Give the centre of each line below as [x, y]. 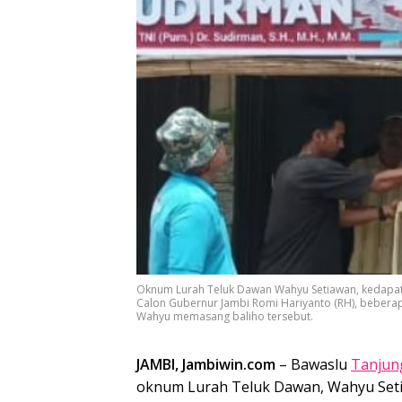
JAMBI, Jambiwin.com [206, 365]
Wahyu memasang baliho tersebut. [225, 317]
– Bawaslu [313, 365]
